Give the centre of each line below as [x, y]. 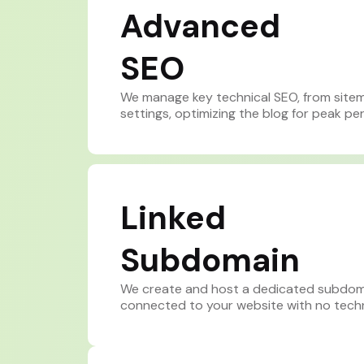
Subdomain [210, 260]
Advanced [200, 26]
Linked [173, 218]
